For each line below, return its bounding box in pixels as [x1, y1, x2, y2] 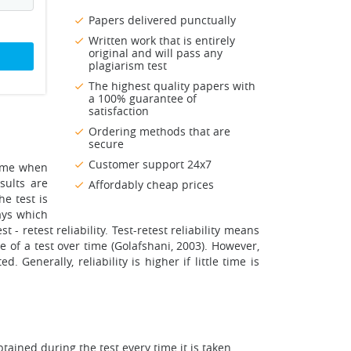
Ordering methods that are [89, 124, 230, 139]
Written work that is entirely [89, 33, 235, 49]
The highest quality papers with [89, 78, 255, 94]
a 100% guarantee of [89, 91, 197, 107]
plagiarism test [89, 58, 167, 74]
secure [89, 136, 124, 152]
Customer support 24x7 [89, 157, 212, 172]
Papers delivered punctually [89, 13, 236, 28]
